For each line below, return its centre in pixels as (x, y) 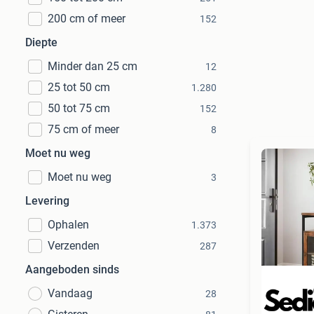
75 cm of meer (83, 129)
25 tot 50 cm (79, 87)
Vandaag (70, 293)
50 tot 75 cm (79, 108)
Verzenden (74, 246)
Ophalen (68, 225)
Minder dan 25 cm (93, 66)
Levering (47, 201)
